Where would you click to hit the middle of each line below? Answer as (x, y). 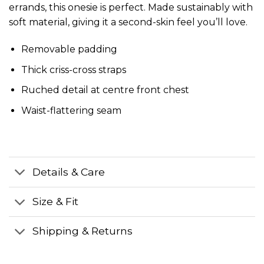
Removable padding (69, 49)
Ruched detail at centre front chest (105, 90)
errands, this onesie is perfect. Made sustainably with (131, 8)
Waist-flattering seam (71, 110)
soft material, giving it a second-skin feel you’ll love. (128, 22)
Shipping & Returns (83, 231)
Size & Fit (56, 202)
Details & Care (69, 172)
